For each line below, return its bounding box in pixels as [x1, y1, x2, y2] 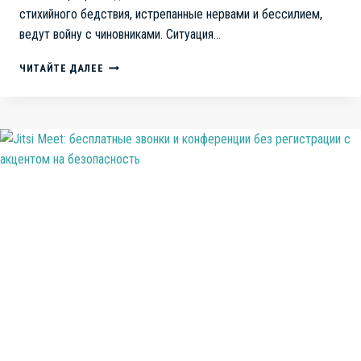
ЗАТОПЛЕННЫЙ [103, 58, 180, 71]
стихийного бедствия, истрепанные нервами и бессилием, [19, 6, 322, 22]
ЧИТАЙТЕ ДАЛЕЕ [19, 61, 104, 74]
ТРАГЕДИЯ [103, 106, 157, 119]
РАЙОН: [103, 90, 141, 103]
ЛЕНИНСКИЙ [103, 74, 165, 87]
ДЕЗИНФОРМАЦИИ [103, 155, 197, 168]
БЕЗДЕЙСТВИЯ [103, 122, 177, 135]
